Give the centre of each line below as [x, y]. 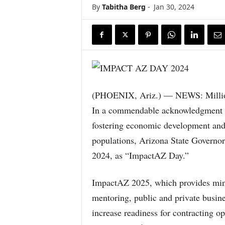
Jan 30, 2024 [174, 7]
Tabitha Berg [124, 7]
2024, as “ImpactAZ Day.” [140, 155]
